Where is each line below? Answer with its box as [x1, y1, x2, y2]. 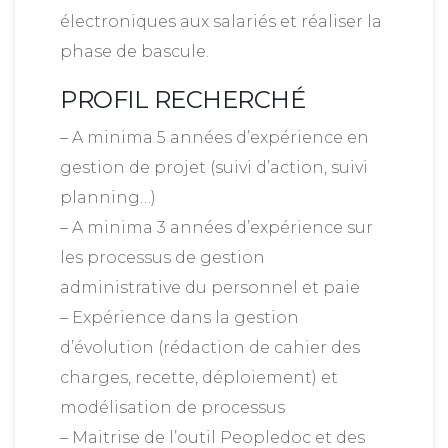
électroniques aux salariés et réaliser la [60, 12, 382, 31]
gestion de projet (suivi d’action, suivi [60, 158, 368, 177]
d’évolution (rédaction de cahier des [60, 338, 360, 357]
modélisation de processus [60, 398, 285, 417]
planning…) [60, 188, 156, 207]
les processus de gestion [60, 248, 265, 267]
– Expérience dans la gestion [60, 308, 299, 327]
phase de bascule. [60, 42, 209, 61]
